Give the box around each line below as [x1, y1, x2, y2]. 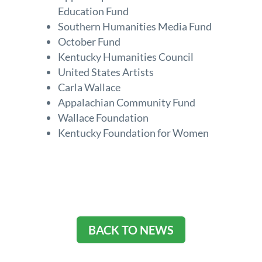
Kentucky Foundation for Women [57, 126, 209, 139]
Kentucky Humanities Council [57, 50, 194, 63]
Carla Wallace [57, 80, 120, 94]
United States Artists [57, 65, 154, 78]
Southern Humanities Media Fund [57, 19, 212, 33]
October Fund [57, 35, 120, 48]
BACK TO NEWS [88, 222, 174, 237]
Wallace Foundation [57, 111, 149, 124]
